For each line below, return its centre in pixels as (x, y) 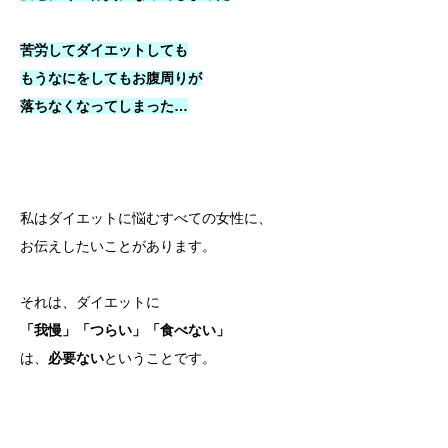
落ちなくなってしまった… (104, 106)
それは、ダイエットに (90, 302)
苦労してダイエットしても (104, 50)
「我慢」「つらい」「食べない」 (125, 330)
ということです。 (160, 358)
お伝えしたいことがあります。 (118, 246)
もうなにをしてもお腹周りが (111, 78)
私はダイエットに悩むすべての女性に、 (146, 218)
